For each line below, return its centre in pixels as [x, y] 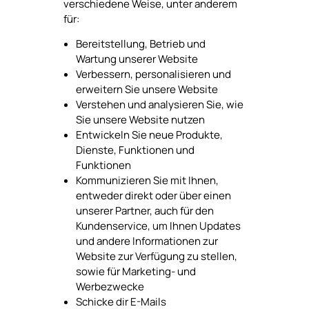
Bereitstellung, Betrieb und [140, 44]
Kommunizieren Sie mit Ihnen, [147, 181]
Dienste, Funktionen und [135, 150]
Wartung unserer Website [137, 59]
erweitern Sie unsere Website [147, 90]
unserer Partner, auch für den [144, 211]
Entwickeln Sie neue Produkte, [149, 135]
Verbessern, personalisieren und [153, 74]
